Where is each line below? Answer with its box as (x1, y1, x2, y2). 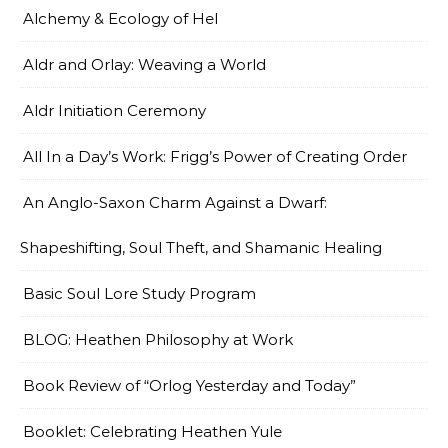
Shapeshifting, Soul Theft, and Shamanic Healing (20, 238, 382, 257)
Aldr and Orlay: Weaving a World (23, 55, 266, 74)
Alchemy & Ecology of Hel (23, 9, 218, 28)
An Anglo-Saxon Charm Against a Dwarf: (23, 193, 327, 212)
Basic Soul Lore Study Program (23, 284, 256, 303)
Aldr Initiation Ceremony (23, 101, 206, 120)
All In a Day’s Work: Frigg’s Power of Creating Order (23, 147, 407, 166)
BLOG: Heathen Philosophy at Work (23, 330, 293, 349)
